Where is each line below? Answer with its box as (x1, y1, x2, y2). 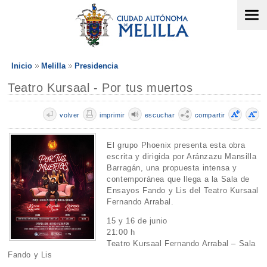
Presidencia (74, 61, 118, 70)
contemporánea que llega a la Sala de (107, 175, 250, 184)
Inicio (11, 61, 32, 70)
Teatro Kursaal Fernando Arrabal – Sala (107, 239, 256, 249)
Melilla (41, 61, 66, 70)
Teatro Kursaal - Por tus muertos (8, 81, 193, 94)
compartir (194, 111, 225, 119)
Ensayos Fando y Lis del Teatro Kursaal (107, 186, 259, 195)
